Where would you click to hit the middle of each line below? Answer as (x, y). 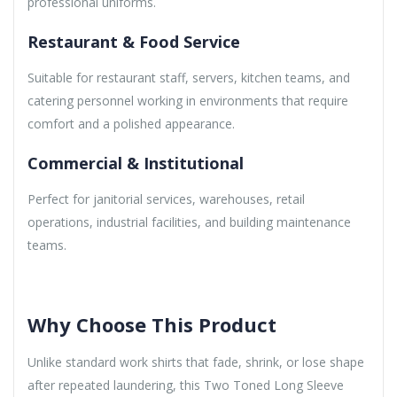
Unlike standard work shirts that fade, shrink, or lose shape (196, 362)
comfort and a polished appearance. (131, 123)
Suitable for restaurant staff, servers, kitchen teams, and (189, 77)
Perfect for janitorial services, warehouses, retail (166, 198)
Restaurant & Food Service (134, 41)
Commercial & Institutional (136, 163)
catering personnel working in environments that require (188, 100)
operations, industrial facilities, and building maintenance (189, 222)
